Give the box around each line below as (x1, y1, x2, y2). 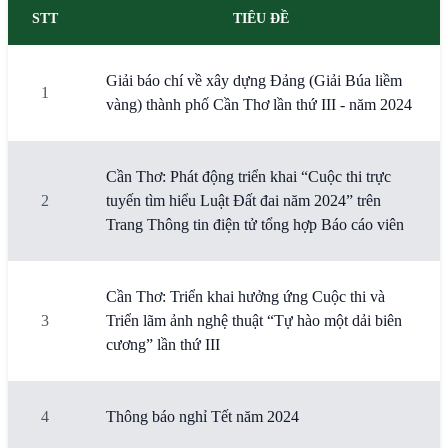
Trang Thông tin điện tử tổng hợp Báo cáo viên (106, 216, 404, 233)
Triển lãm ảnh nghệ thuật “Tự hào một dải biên (106, 312, 402, 329)
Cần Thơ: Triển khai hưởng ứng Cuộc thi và (106, 288, 385, 305)
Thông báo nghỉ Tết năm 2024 (106, 408, 299, 425)
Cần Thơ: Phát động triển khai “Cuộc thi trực (106, 168, 391, 185)
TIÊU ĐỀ (233, 11, 289, 26)
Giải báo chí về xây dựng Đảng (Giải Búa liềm (106, 72, 402, 89)
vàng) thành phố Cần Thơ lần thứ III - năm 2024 (106, 96, 412, 113)
